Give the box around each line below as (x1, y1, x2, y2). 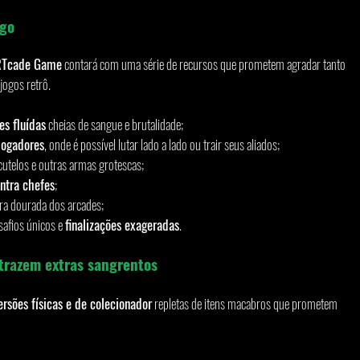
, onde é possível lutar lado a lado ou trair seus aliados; (44, 134, 280, 155)
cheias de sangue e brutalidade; (46, 114, 183, 135)
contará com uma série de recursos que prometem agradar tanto (62, 54, 348, 75)
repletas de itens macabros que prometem (152, 293, 340, 314)
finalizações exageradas (65, 215, 179, 235)
